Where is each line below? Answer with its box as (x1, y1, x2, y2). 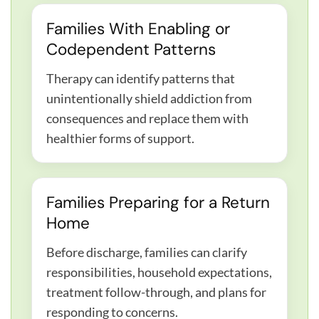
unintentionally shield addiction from (46, 90, 252, 106)
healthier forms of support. (46, 130, 194, 146)
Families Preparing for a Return (46, 192, 270, 213)
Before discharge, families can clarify (46, 244, 247, 260)
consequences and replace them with (46, 110, 249, 126)
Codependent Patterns (46, 38, 216, 60)
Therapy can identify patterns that (46, 70, 235, 86)
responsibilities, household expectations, (46, 263, 272, 280)
